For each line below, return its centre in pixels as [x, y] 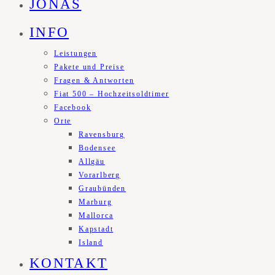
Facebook [73, 108]
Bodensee [97, 148]
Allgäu [92, 162]
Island [91, 243]
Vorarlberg [99, 175]
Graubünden [102, 189]
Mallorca [96, 216]
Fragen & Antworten [94, 81]
